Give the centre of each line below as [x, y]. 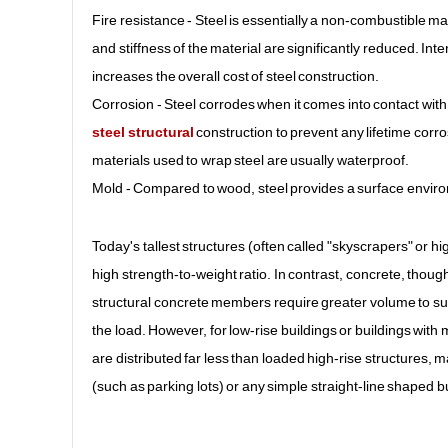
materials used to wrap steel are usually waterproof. [250, 159]
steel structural [143, 131]
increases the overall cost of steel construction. [235, 75]
